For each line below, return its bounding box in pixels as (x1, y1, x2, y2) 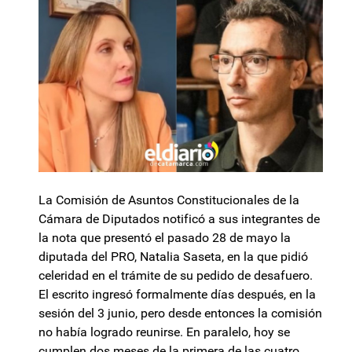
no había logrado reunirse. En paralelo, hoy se (38, 324, 290, 340)
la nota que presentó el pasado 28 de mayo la (38, 230, 291, 246)
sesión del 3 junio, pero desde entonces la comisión (38, 306, 322, 321)
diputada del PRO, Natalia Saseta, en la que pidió (38, 249, 308, 265)
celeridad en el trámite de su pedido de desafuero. (38, 268, 313, 284)
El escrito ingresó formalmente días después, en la (38, 287, 316, 302)
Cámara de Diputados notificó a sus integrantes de (38, 211, 320, 227)
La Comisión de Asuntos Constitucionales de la (38, 192, 299, 208)
